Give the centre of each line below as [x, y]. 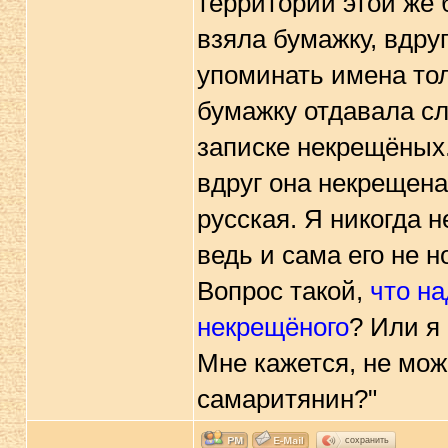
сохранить [366, 439]
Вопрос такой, [283, 291]
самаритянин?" [286, 399]
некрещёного [272, 327]
